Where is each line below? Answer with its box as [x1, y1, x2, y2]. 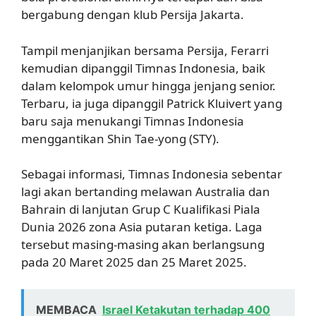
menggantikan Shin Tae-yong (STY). [21, 130, 219, 147]
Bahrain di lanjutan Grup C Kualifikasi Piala [21, 201, 260, 217]
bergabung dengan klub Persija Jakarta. [21, 6, 244, 23]
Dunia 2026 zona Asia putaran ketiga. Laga [21, 219, 262, 235]
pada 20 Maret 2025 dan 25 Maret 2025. [21, 254, 247, 270]
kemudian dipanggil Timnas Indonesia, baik [21, 59, 265, 76]
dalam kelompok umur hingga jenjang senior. [21, 77, 276, 94]
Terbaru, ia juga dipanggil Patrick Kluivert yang [21, 95, 282, 111]
